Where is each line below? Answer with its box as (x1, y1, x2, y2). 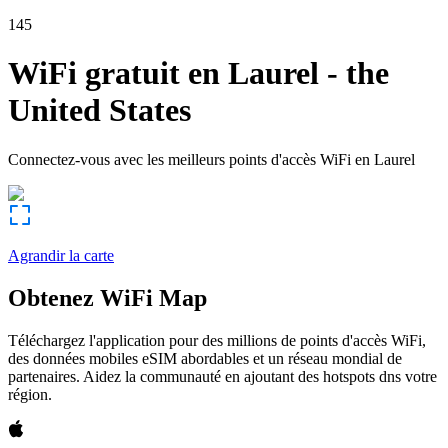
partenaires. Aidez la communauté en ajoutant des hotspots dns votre (8, 367, 437, 385)
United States (8, 92, 191, 129)
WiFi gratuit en (8, 55, 220, 92)
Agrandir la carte (8, 246, 114, 264)
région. (8, 385, 52, 403)
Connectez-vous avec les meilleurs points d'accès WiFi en (8, 150, 370, 168)
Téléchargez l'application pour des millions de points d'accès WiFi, (8, 331, 426, 349)
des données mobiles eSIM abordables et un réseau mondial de (8, 349, 402, 367)
